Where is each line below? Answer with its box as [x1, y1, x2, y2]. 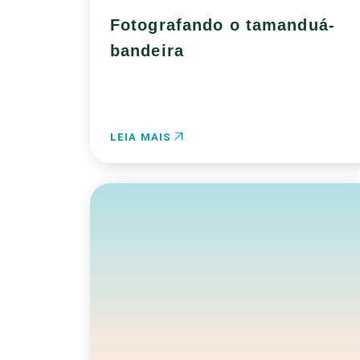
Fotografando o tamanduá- [110, 16, 335, 34]
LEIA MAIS [110, 131, 175, 143]
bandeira [110, 42, 184, 59]
